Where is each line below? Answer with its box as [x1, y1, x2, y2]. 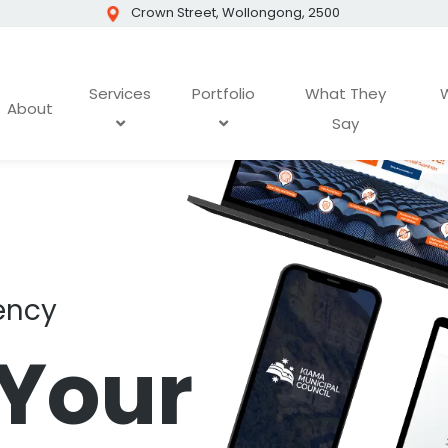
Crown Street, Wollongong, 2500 [131, 3, 340, 22]
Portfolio [192, 83, 256, 104]
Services [89, 83, 152, 104]
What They [304, 83, 386, 104]
